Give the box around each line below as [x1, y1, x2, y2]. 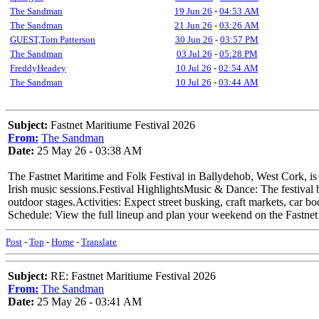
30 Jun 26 [175, 34, 213, 45]
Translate [81, 236, 117, 247]
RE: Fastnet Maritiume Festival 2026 [48, 270, 216, 282]
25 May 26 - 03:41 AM [34, 296, 142, 308]
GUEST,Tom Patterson [10, 34, 95, 45]
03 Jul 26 [176, 48, 212, 59]
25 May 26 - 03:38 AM [34, 145, 142, 157]
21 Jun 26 [174, 20, 212, 31]
